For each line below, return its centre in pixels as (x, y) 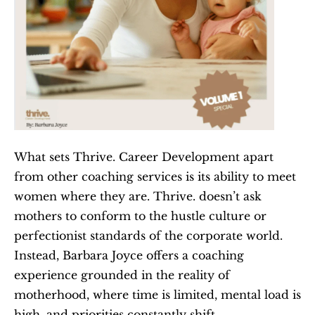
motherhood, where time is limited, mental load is (157, 294)
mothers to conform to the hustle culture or (140, 216)
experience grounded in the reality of (122, 275)
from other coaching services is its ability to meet (155, 176)
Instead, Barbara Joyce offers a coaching (129, 255)
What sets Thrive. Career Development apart (144, 156)
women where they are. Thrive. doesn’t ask (138, 196)
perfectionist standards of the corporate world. (148, 235)
